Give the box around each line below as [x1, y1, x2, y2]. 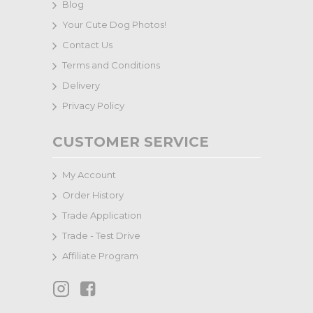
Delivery [62, 80, 100, 91]
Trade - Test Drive [62, 230, 140, 241]
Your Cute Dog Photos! [62, 19, 166, 30]
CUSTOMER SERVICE [52, 133, 209, 150]
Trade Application [62, 210, 142, 221]
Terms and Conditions [62, 59, 160, 71]
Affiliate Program [62, 250, 138, 261]
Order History [62, 189, 124, 201]
